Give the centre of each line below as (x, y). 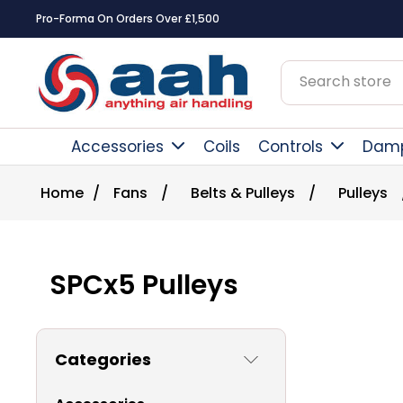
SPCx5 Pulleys (144, 285)
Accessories (117, 147)
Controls (291, 147)
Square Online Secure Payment (128, 18)
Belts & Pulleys (243, 193)
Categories (103, 359)
